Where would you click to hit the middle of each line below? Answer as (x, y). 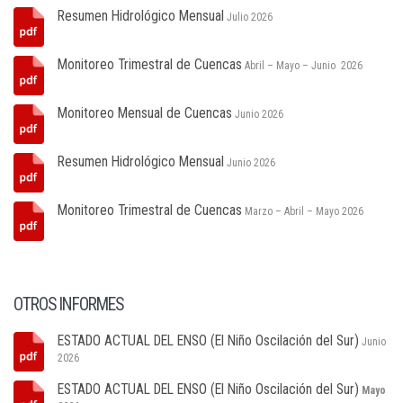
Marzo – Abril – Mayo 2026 (304, 211)
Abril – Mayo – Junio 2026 (304, 66)
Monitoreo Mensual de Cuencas (145, 113)
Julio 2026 (250, 17)
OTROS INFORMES (68, 304)
